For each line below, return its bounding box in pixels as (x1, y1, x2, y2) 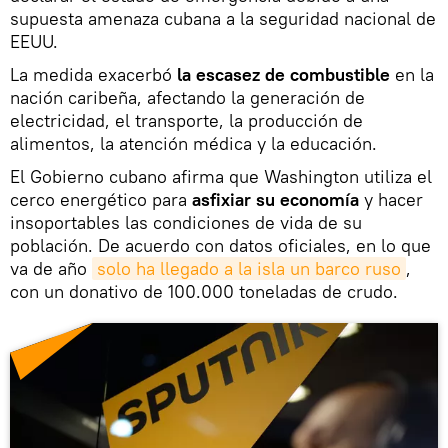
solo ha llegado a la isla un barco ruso (97, 256, 401, 280)
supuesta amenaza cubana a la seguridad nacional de (10, 6, 436, 30)
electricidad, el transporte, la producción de (10, 108, 363, 132)
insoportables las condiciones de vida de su (10, 210, 362, 234)
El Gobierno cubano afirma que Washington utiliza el (10, 164, 432, 188)
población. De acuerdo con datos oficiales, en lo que (10, 233, 431, 257)
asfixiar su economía (192, 187, 359, 211)
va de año (10, 256, 92, 280)
